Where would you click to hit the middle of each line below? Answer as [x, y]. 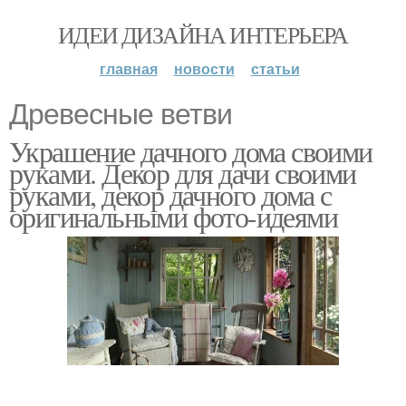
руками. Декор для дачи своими [183, 173]
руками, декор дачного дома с [170, 194]
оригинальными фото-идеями [173, 216]
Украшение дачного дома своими [191, 151]
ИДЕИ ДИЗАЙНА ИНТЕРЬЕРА [203, 34]
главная [128, 68]
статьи [275, 68]
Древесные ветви [121, 114]
